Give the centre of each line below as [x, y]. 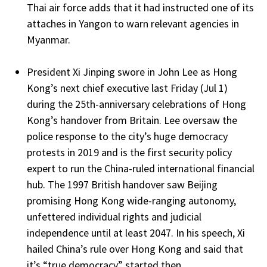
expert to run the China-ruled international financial [141, 169]
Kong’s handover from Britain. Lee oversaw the [132, 120]
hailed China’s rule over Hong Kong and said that [135, 249]
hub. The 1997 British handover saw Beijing [122, 185]
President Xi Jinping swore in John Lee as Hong [132, 72]
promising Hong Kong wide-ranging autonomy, [131, 201]
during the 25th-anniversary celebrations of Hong [136, 104]
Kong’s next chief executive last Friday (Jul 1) [127, 88]
